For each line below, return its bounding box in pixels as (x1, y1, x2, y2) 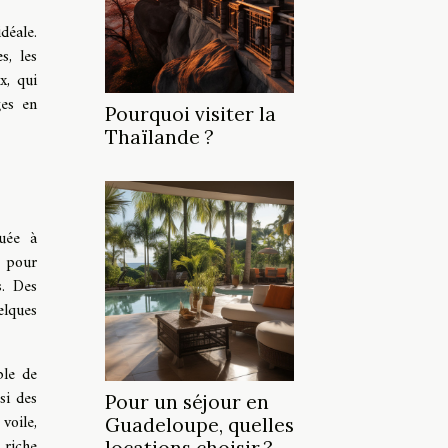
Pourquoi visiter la (105, 102, 276, 127)
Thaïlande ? (105, 125, 214, 150)
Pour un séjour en (105, 390, 269, 415)
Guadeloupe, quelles (105, 413, 294, 438)
